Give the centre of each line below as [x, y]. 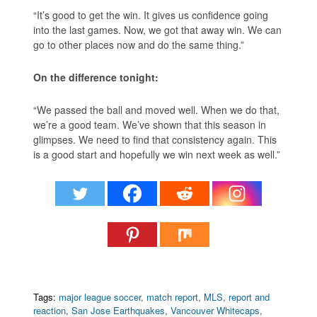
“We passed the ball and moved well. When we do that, [157, 109]
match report [173, 296]
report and [249, 296]
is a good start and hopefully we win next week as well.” [157, 154]
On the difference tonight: [96, 77]
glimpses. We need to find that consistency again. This [155, 139]
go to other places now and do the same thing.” [139, 44]
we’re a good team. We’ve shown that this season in [150, 124]
